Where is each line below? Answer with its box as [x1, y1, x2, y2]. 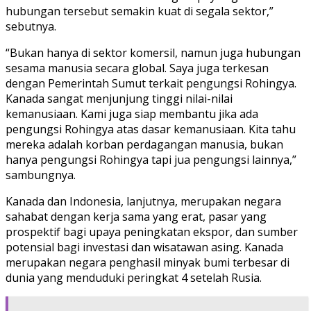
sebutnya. [6, 18, 56, 34]
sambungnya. [6, 167, 76, 183]
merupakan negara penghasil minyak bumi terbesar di [6, 254, 289, 270]
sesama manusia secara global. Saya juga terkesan [6, 60, 269, 76]
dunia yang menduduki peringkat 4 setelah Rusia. [6, 269, 262, 285]
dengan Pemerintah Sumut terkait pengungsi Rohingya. [6, 75, 296, 91]
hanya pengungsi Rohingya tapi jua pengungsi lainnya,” [6, 151, 296, 167]
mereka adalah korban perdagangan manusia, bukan [6, 136, 283, 152]
